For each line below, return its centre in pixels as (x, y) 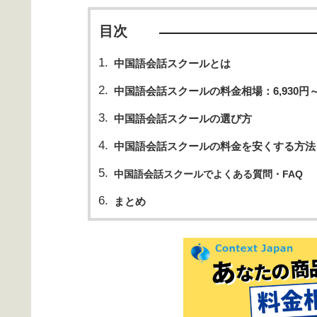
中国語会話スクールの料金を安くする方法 (214, 146)
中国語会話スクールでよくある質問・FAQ (208, 174)
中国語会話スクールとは (172, 63)
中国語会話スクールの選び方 (183, 118)
